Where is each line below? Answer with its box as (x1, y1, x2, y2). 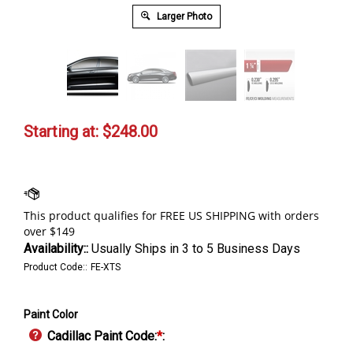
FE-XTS (91, 261, 121, 273)
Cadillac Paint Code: (47, 328, 157, 344)
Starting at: (24, 121, 98, 141)
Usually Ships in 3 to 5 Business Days (88, 240, 300, 256)
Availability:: (24, 240, 88, 256)
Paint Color (24, 307, 78, 321)
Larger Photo (154, 10, 212, 22)
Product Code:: (24, 261, 87, 273)
